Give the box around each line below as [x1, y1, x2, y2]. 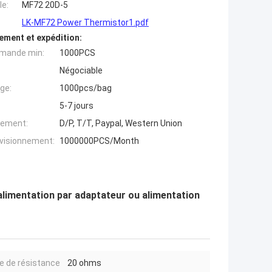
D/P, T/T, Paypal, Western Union [59, 118, 182, 129]
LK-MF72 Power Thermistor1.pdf [22, 18, 149, 28]
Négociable [59, 66, 103, 76]
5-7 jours [59, 101, 93, 111]
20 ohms [67, 258, 101, 268]
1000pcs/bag [59, 83, 112, 93]
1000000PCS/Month [59, 136, 139, 146]
